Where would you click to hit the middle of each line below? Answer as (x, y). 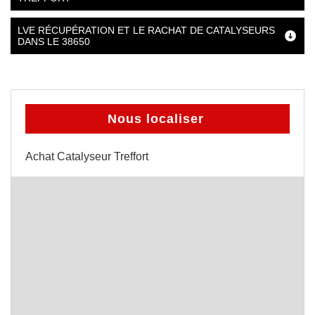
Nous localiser (156, 119)
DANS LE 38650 (54, 41)
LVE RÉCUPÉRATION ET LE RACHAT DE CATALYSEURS (146, 30)
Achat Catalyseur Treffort (87, 156)
